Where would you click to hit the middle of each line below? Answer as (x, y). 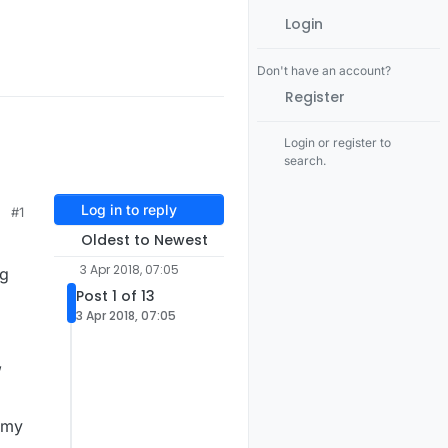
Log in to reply (128, 210)
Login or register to (338, 142)
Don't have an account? (324, 70)
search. (305, 160)
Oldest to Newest (144, 240)
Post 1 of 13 (115, 296)
